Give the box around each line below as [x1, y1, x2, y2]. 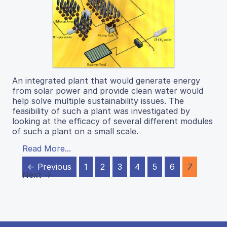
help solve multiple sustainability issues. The [12, 96, 184, 106]
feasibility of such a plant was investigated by [12, 106, 190, 117]
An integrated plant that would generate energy [12, 75, 200, 86]
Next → [22, 170, 52, 180]
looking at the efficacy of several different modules [12, 116, 213, 127]
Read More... [22, 143, 71, 154]
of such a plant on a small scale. [12, 126, 138, 137]
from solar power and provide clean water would [12, 86, 203, 96]
